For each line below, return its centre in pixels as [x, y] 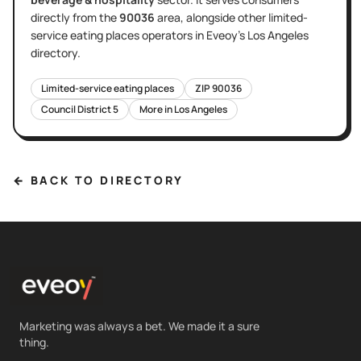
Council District [77, 109]
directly [50, 17]
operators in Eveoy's [193, 35]
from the [95, 17]
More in [157, 109]
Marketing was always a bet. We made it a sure [139, 326]
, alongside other [223, 17]
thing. [34, 342]
